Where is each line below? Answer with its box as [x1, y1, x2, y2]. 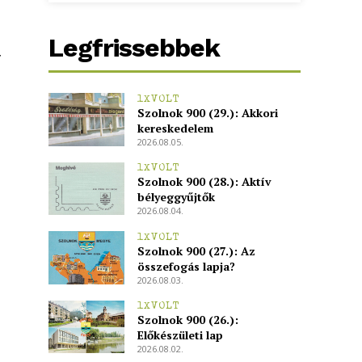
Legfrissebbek [48, 32, 221, 64]
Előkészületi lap [137, 327, 223, 343]
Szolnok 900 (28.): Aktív [137, 174, 271, 190]
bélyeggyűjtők [137, 189, 215, 205]
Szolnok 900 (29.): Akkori [137, 104, 278, 120]
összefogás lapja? [137, 258, 235, 274]
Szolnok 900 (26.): [137, 312, 238, 328]
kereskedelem [137, 120, 213, 136]
